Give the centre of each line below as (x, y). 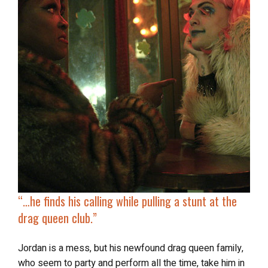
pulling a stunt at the (189, 201)
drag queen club (54, 218)
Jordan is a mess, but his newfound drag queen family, (131, 248)
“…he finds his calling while (89, 201)
